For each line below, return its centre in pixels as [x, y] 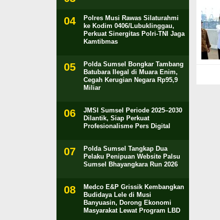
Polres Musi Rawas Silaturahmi [131, 18]
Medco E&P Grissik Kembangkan [134, 187]
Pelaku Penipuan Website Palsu [132, 156]
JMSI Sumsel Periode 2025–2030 [133, 110]
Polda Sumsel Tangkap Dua [125, 149]
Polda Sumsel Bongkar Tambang [133, 64]
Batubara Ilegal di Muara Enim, [130, 72]
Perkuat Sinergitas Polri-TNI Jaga [134, 34]
